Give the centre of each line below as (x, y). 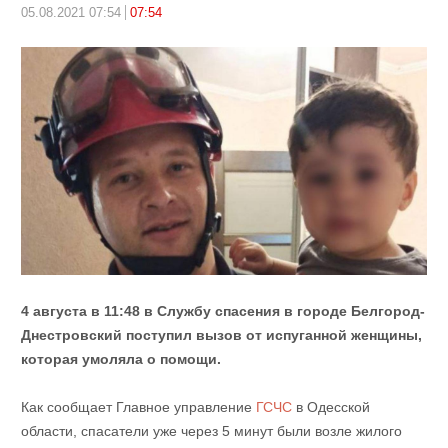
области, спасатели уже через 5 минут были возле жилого (211, 431)
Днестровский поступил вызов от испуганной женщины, (221, 335)
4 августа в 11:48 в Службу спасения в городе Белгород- (222, 311)
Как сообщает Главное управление (138, 407)
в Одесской (330, 407)
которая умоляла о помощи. (120, 359)
